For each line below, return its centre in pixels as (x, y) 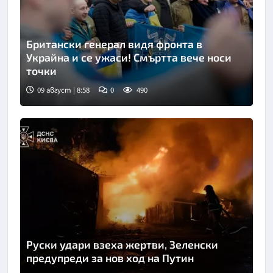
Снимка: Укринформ (73, 100)
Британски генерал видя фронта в (114, 44)
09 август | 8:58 (63, 90)
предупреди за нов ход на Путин (110, 257)
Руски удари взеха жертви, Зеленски (122, 244)
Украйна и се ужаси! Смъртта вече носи (129, 58)
